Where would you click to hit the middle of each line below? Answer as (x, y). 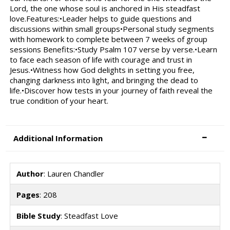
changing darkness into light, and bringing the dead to (104, 80)
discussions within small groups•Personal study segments (112, 29)
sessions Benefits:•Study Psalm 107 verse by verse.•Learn (113, 50)
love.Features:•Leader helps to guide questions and (100, 19)
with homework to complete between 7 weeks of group (108, 39)
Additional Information (58, 138)
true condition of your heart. (59, 101)
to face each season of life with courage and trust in (101, 60)
